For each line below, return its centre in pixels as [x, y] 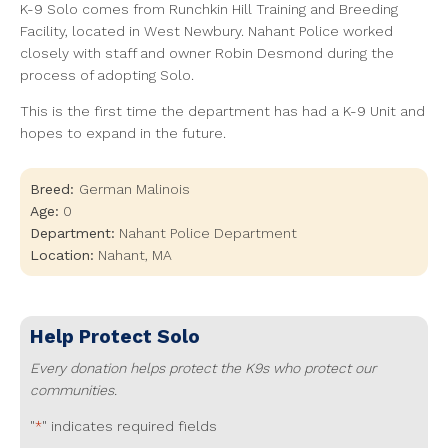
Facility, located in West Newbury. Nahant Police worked [206, 31]
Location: [62, 255]
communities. [73, 390]
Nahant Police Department [208, 233]
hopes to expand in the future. [123, 133]
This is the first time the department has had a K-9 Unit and [222, 111]
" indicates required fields [129, 426]
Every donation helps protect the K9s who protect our [203, 368]
